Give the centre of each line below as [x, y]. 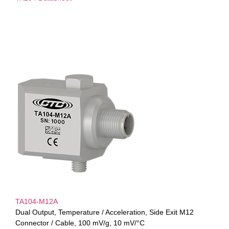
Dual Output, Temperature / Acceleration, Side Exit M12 [105, 212]
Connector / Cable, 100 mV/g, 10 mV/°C [80, 223]
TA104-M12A [37, 201]
